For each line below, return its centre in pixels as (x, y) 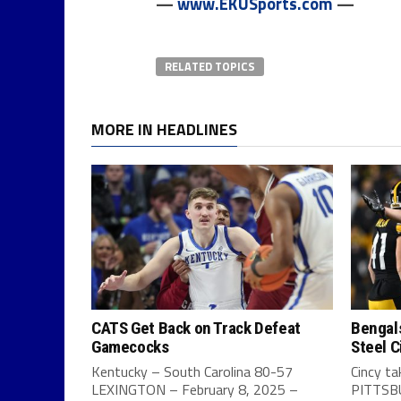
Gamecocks (130, 347)
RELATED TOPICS (210, 66)
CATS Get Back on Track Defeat (196, 328)
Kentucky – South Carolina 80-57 (192, 371)
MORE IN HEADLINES (164, 129)
